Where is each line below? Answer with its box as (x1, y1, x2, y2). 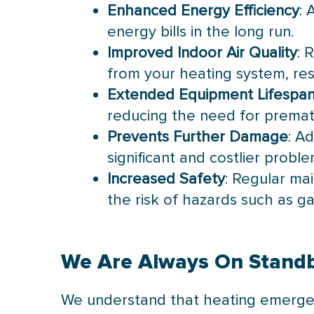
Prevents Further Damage (107, 127, 289, 146)
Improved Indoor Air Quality (107, 43, 298, 62)
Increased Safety (107, 169, 226, 189)
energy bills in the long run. (107, 22, 294, 41)
